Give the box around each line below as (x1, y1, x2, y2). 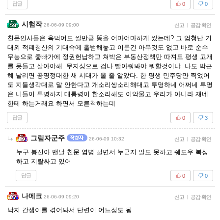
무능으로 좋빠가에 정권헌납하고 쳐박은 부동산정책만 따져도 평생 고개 (7, 53, 213, 60)
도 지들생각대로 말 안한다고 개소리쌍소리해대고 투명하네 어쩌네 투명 (7, 81, 213, 88)
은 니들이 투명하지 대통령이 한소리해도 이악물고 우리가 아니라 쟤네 (7, 90, 208, 98)
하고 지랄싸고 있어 (16, 158, 71, 165)
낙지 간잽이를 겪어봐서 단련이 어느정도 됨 (7, 206, 132, 214)
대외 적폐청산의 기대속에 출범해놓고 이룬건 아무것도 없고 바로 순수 (7, 44, 208, 51)
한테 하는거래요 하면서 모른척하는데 (7, 100, 115, 107)
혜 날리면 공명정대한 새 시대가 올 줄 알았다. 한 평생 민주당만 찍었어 (7, 72, 210, 79)
